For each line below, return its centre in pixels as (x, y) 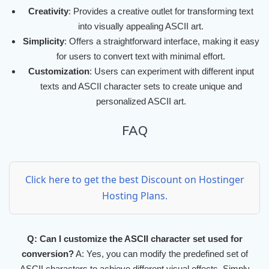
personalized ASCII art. (141, 101)
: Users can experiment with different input (171, 71)
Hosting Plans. (134, 196)
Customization (59, 71)
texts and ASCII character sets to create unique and (141, 86)
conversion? (47, 254)
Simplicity (43, 41)
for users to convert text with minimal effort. (141, 56)
